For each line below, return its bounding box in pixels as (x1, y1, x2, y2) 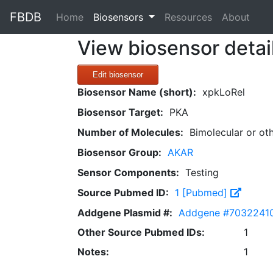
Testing (185, 166, 219, 179)
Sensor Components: (77, 166, 179, 179)
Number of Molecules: (77, 126, 183, 138)
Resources (164, 11, 212, 23)
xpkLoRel (202, 86, 245, 98)
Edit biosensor (93, 70, 143, 79)
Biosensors (93, 11, 146, 23)
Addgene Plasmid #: (77, 207, 172, 219)
